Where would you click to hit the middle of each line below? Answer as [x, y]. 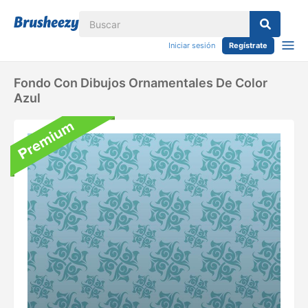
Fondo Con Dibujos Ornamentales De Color [141, 83]
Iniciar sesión [192, 45]
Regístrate [248, 45]
